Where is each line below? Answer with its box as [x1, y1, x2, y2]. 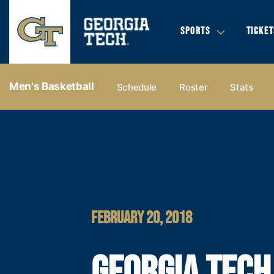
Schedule [116, 81, 157, 93]
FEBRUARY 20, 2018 [91, 207, 193, 228]
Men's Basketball [9, 80, 94, 92]
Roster [179, 81, 208, 93]
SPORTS [180, 25, 210, 37]
